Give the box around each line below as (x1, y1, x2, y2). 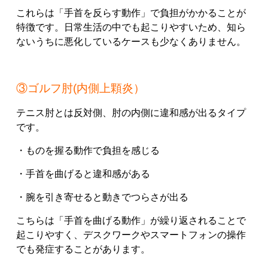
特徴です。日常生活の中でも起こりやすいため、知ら (16, 22, 246, 33)
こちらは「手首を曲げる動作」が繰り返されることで (16, 215, 246, 226)
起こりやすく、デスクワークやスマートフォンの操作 (16, 230, 246, 240)
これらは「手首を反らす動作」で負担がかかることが (16, 8, 246, 19)
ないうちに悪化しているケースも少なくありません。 (16, 36, 246, 47)
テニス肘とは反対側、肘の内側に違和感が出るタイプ (16, 108, 246, 118)
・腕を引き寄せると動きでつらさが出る (16, 192, 188, 203)
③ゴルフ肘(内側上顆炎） (16, 82, 145, 95)
